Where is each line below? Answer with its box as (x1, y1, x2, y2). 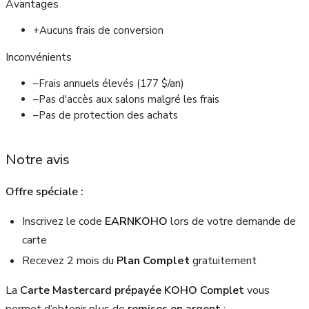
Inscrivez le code (22, 214, 105, 230)
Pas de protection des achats (39, 108, 178, 123)
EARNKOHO (105, 214, 168, 230)
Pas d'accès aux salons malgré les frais (39, 92, 219, 107)
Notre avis (6, 150, 70, 170)
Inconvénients (6, 50, 72, 66)
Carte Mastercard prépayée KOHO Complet (20, 282, 244, 298)
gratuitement (192, 252, 257, 268)
